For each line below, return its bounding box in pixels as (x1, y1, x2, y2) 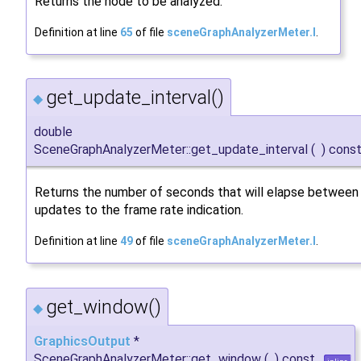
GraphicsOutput (34, 334, 131, 350)
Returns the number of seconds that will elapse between (35, 185, 359, 201)
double (34, 124, 73, 140)
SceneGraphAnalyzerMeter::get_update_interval (34, 142, 308, 158)
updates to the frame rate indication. (35, 202, 243, 218)
